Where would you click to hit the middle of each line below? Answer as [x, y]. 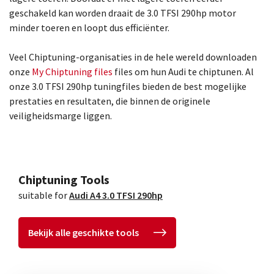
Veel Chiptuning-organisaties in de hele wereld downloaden [133, 57]
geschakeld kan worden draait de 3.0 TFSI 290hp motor [123, 13]
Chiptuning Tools [64, 180]
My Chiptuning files [73, 72]
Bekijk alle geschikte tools [83, 233]
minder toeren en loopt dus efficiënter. [89, 28]
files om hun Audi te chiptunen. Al [184, 72]
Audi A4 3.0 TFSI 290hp [116, 195]
